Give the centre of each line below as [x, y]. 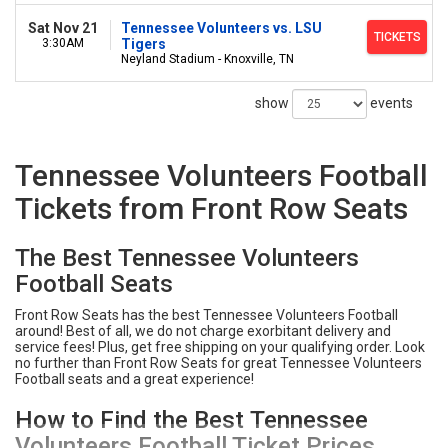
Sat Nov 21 [63, 28]
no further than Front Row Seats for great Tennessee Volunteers [218, 363]
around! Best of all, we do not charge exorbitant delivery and [203, 331]
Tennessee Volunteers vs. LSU [221, 28]
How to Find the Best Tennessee [191, 420]
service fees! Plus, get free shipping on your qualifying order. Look [220, 347]
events [390, 103]
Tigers [143, 44]
